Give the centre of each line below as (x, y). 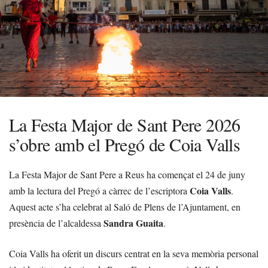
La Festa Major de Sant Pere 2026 (125, 125)
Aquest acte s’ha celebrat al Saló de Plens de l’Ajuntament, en (125, 207)
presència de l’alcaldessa (56, 223)
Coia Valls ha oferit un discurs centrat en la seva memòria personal (134, 254)
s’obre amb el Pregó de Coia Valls (125, 144)
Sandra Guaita (133, 223)
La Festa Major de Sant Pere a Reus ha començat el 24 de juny (127, 175)
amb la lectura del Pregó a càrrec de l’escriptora (99, 191)
